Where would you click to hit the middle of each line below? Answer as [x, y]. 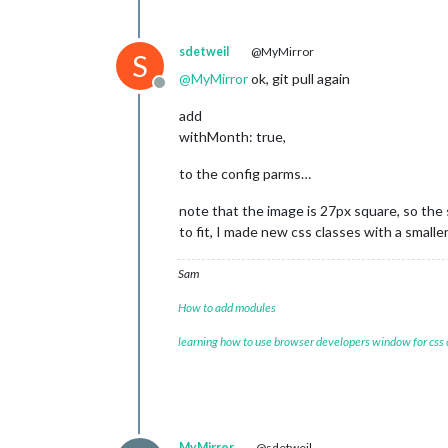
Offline [182, 92]
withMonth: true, [232, 136]
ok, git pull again [299, 78]
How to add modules [227, 307]
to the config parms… [245, 173]
